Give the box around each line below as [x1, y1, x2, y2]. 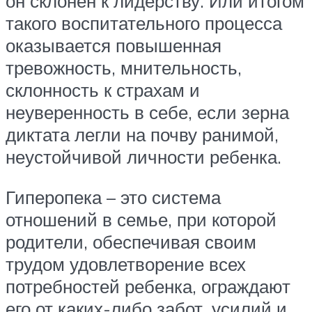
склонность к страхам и [6, 78, 200, 101]
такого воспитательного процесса [6, 11, 282, 34]
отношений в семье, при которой [6, 208, 276, 231]
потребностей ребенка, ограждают [6, 274, 290, 297]
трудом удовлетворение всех [6, 252, 246, 275]
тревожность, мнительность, [6, 56, 242, 79]
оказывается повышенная [6, 33, 221, 56]
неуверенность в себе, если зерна [6, 100, 289, 123]
